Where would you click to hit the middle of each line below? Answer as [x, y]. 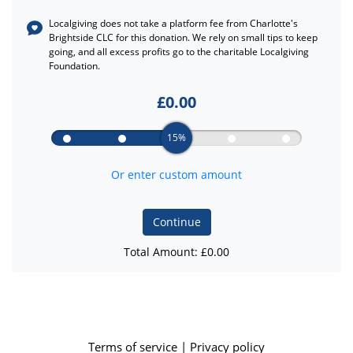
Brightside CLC [81, 37]
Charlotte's [274, 23]
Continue [176, 222]
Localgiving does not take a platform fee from [149, 23]
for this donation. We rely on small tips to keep [216, 37]
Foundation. [74, 66]
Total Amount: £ [165, 252]
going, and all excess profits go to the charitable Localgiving [179, 52]
